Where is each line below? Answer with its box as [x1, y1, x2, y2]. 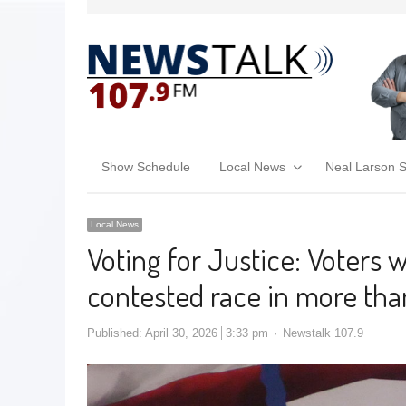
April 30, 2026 [145, 325, 217, 340]
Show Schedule [101, 159, 190, 174]
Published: [87, 325, 145, 340]
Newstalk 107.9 [283, 325, 363, 340]
